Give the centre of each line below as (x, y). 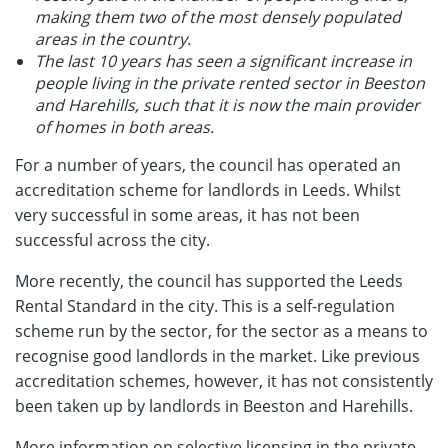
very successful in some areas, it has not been (187, 215)
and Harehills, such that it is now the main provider (227, 105)
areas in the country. (113, 39)
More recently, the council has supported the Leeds (209, 281)
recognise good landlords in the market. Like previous (217, 356)
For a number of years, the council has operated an (208, 165)
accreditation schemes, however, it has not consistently (224, 381)
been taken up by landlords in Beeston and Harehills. (214, 406)
